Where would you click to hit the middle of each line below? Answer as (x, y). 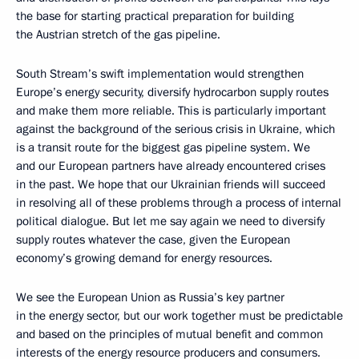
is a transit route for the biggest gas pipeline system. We (163, 148)
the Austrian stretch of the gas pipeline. (120, 35)
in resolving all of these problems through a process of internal (179, 203)
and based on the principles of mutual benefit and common (169, 335)
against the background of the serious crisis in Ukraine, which (175, 129)
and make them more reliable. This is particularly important (171, 111)
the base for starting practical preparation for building (155, 16)
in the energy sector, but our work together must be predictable (179, 316)
